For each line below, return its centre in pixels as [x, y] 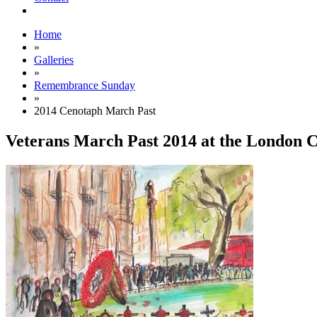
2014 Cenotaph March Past [95, 111]
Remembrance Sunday [85, 85]
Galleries [54, 60]
